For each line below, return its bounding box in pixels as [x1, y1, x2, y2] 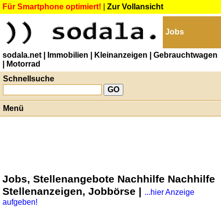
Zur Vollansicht [107, 2, 163, 11]
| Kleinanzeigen [90, 51, 147, 59]
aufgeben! [2, 198, 37, 206]
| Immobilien [43, 51, 88, 59]
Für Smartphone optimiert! [2, 2, 101, 11]
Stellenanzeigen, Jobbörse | [2, 185, 145, 197]
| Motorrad [2, 60, 40, 68]
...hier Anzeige [145, 188, 194, 196]
